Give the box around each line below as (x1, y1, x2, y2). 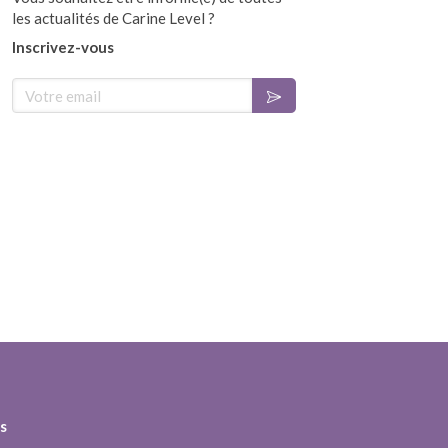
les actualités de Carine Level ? (12, 9, 215, 27)
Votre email (11, 78, 92, 96)
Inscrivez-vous (12, 38, 114, 56)
